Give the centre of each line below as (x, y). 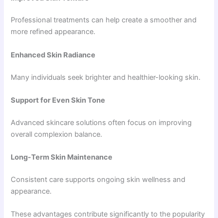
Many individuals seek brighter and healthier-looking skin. (106, 77)
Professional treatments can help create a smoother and (104, 20)
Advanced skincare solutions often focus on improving (101, 122)
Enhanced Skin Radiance (53, 55)
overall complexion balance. (57, 134)
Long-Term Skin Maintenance (62, 157)
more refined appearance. (53, 32)
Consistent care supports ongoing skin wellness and (98, 180)
